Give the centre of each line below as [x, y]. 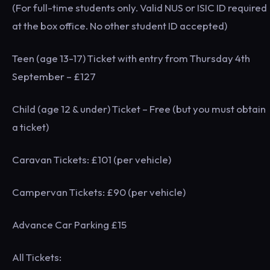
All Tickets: [37, 257]
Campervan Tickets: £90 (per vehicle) [99, 192]
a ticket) [30, 127]
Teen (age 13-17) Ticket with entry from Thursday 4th [131, 58]
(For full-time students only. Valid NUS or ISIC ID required [140, 8]
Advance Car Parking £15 [69, 224]
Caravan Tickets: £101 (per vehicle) [92, 159]
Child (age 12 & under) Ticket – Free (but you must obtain [139, 109]
